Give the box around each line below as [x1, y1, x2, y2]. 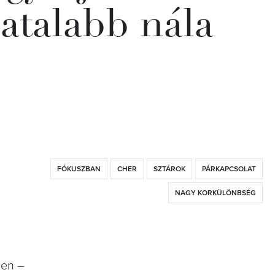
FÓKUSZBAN [57, 164, 101, 173]
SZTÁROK [153, 164, 185, 173]
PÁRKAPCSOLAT [202, 164, 256, 173]
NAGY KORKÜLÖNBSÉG [175, 188, 256, 197]
